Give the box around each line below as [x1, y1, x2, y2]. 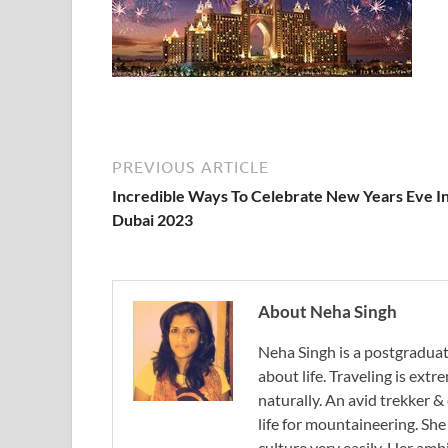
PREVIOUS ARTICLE [112, 158, 269, 176]
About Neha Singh [258, 301, 397, 322]
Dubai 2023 [112, 210, 193, 229]
